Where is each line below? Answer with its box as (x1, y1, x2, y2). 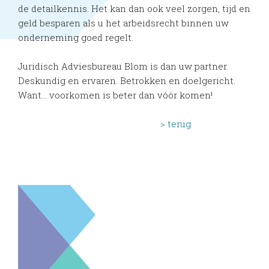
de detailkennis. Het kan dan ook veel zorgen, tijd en (18, 2, 250, 14)
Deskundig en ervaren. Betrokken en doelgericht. (18, 74, 235, 86)
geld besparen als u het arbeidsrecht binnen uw (18, 16, 229, 29)
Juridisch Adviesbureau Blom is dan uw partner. (18, 59, 228, 72)
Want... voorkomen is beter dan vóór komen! (18, 88, 213, 101)
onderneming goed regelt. (18, 31, 133, 43)
